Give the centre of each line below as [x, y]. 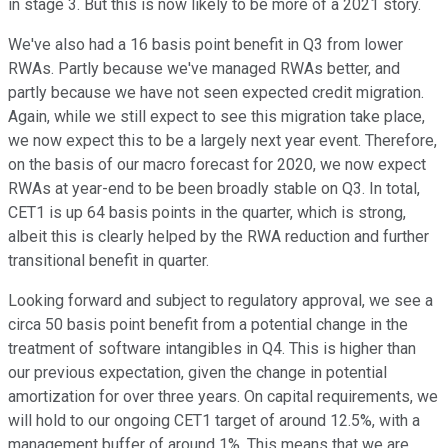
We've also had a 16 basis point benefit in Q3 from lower [205, 45]
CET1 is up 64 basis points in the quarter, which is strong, [207, 213]
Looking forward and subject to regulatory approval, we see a [220, 301]
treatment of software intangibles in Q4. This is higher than [212, 349]
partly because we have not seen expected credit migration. [216, 93]
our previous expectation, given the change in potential [197, 373]
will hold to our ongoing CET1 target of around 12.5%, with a [214, 421]
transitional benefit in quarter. [108, 261]
